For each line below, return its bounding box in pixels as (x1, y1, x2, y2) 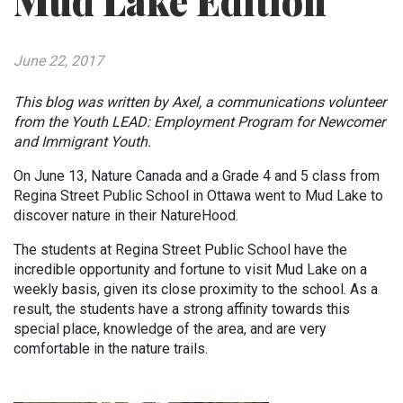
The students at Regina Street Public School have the (13, 241, 347, 258)
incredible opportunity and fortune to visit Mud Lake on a (13, 261, 367, 278)
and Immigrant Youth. (13, 133, 155, 150)
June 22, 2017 (13, 52, 103, 69)
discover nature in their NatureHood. (13, 207, 238, 224)
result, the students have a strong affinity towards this (13, 300, 350, 318)
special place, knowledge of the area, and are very (13, 320, 327, 337)
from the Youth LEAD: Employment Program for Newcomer (13, 113, 385, 130)
